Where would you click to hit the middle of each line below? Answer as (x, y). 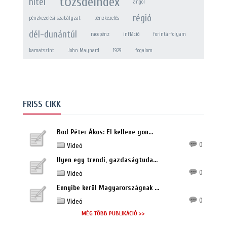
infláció (131, 34)
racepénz (100, 34)
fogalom (144, 51)
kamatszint (41, 51)
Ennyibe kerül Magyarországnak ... (108, 188)
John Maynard (83, 51)
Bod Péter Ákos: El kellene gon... (105, 132)
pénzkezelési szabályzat (54, 18)
